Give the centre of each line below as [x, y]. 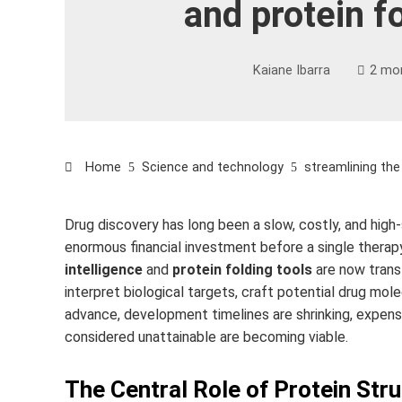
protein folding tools [242, 270]
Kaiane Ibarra [291, 70]
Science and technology [213, 167]
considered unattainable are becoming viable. [206, 337]
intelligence [104, 270]
